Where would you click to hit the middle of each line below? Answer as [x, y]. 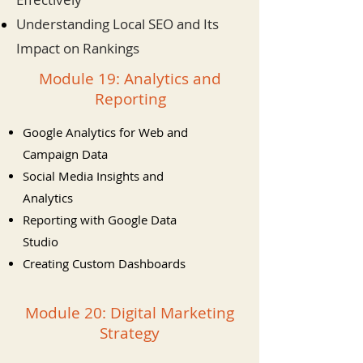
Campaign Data [65, 154]
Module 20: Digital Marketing [130, 313]
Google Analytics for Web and [105, 132]
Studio [41, 241]
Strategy [130, 333]
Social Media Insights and [93, 176]
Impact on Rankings [78, 48]
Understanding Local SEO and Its [117, 24]
